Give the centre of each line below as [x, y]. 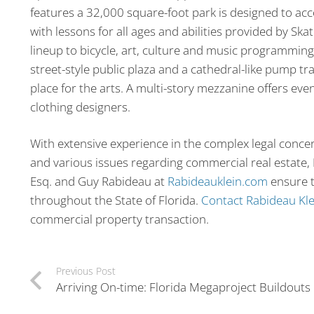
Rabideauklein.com [217, 182]
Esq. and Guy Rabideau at [98, 182]
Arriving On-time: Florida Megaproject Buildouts [183, 287]
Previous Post [86, 271]
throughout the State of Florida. [115, 200]
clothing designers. [80, 107]
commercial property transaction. [119, 219]
